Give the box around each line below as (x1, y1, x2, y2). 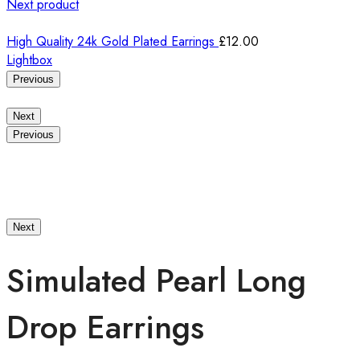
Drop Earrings (6, 303, 204, 350)
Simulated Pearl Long (6, 256, 306, 304)
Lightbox (6, 51, 52, 69)
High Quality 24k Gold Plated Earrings (6, 32, 219, 51)
